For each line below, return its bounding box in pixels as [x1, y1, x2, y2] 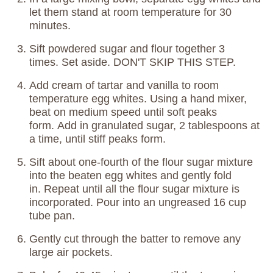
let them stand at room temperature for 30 [29, 5, 232, 18]
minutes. [29, 19, 71, 32]
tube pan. [29, 209, 78, 222]
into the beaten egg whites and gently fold [29, 169, 232, 182]
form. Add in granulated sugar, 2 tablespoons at [29, 119, 260, 132]
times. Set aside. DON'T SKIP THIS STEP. [29, 55, 236, 68]
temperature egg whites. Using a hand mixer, [29, 92, 247, 105]
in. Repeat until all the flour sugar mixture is [29, 182, 239, 195]
